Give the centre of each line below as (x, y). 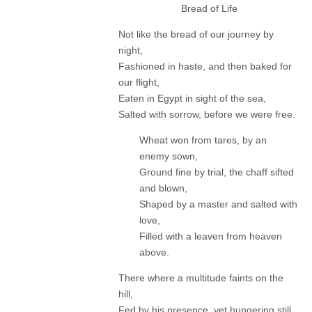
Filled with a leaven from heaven (211, 236)
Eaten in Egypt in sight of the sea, (192, 98)
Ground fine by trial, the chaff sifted (217, 172)
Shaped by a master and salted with (218, 204)
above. (154, 252)
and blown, (163, 188)
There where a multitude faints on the (201, 278)
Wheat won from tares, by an (203, 140)
